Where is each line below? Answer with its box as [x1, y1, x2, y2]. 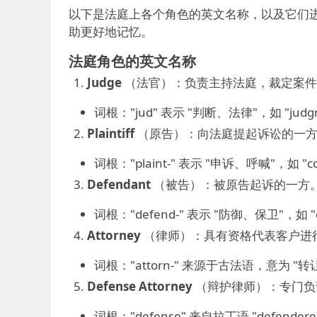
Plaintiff [86, 125, 134, 142]
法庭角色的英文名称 [69, 52, 196, 71]
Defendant [86, 176, 151, 192]
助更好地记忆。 [69, 23, 153, 40]
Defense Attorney [86, 278, 192, 294]
